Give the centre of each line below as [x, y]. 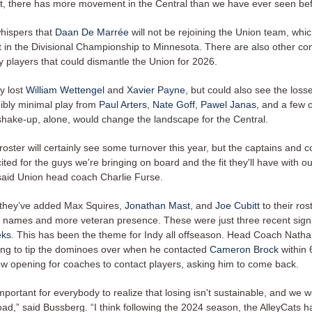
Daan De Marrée [92, 32]
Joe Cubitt [237, 205]
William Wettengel [65, 90]
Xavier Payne [156, 90]
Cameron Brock [244, 249]
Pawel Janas [228, 104]
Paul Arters [123, 104]
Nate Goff [174, 104]
